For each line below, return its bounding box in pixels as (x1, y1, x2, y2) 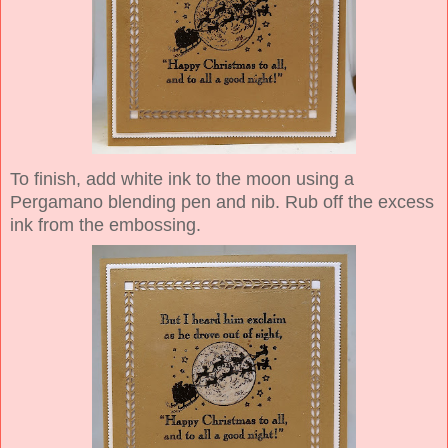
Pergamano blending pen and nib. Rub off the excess (10, 191, 434, 212)
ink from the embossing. (10, 214, 201, 235)
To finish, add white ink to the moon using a (10, 168, 354, 189)
